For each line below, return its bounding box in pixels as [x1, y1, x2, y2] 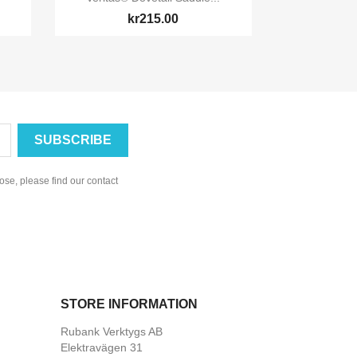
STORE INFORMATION [61, 297, 198, 312]
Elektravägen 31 [61, 341, 143, 355]
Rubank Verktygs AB [61, 325, 163, 339]
